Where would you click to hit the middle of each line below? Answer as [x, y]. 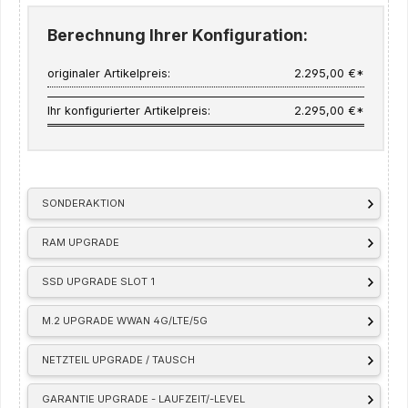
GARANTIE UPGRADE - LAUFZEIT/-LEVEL [144, 399]
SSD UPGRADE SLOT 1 [99, 282]
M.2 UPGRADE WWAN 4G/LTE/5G [125, 321]
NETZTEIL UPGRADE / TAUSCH [119, 360]
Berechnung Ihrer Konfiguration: [178, 35]
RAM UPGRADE [81, 243]
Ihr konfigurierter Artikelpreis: [129, 111]
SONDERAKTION [84, 204]
